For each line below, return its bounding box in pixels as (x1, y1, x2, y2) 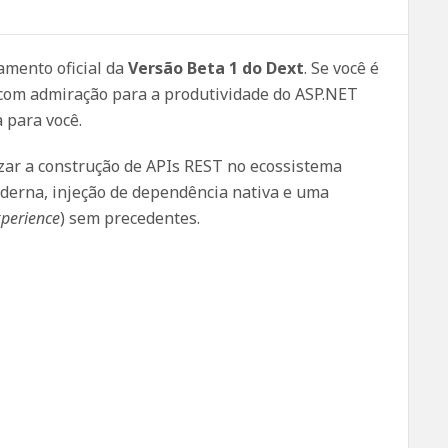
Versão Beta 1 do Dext (128, 57, 304, 79)
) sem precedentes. (60, 207, 200, 229)
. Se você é (304, 57, 379, 79)
